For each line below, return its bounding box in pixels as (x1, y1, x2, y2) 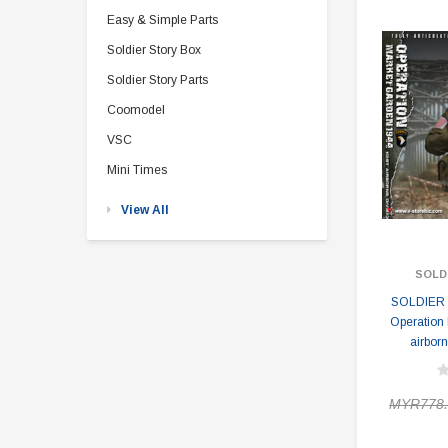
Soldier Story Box (107, 43, 201, 57)
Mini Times (107, 163, 167, 177)
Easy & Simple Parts (107, 13, 218, 27)
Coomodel (107, 103, 165, 117)
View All (121, 203, 169, 217)
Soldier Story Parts (107, 73, 208, 87)
